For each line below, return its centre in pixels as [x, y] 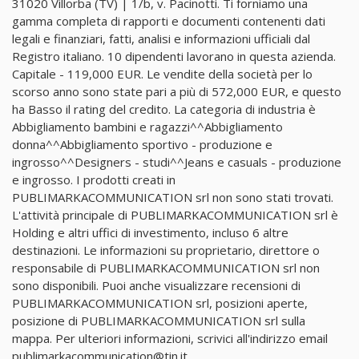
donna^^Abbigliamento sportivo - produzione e [142, 144]
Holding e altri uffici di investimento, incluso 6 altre [150, 232]
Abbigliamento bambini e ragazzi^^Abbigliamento [147, 126]
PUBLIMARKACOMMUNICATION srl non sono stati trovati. [173, 197]
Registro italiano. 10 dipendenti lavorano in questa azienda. [174, 56]
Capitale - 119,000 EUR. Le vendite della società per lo [162, 73]
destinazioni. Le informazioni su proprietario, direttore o [166, 250]
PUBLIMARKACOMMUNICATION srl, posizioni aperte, [160, 303]
